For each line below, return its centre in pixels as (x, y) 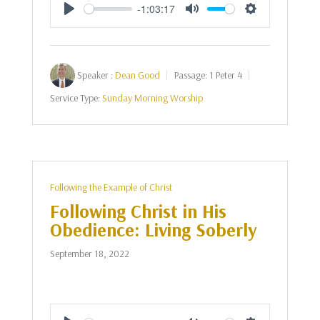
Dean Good (137, 75)
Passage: (190, 75)
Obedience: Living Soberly (153, 230)
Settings (270, 24)
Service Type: (75, 98)
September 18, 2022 (89, 254)
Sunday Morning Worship (152, 98)
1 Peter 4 (225, 75)
